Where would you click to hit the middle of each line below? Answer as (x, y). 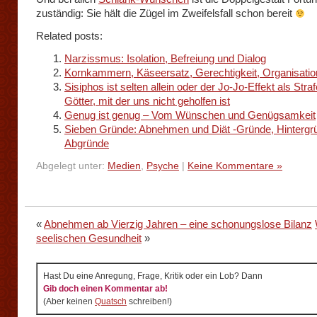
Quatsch (111, 301)
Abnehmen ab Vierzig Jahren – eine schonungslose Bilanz (178, 224)
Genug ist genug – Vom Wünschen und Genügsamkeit (190, 115)
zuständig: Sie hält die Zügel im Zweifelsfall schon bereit (166, 13)
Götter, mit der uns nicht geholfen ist (147, 101)
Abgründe (87, 143)
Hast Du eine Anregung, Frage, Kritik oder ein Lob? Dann (153, 276)
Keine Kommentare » (235, 166)
